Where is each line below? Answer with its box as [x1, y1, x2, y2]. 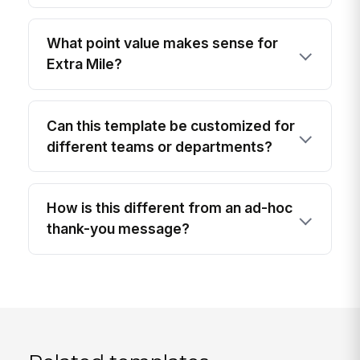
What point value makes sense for [47, 35, 279, 52]
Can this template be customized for [47, 117, 296, 134]
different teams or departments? [47, 137, 273, 155]
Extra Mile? [47, 55, 123, 73]
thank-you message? [47, 220, 190, 238]
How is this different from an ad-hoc [47, 199, 293, 217]
